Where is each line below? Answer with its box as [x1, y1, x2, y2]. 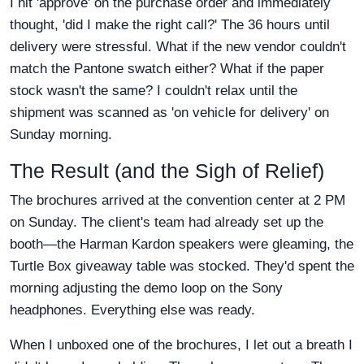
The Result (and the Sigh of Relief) [10, 159, 324, 183]
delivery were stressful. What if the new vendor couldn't [10, 39, 346, 55]
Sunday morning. [10, 127, 112, 143]
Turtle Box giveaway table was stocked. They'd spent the [10, 258, 354, 275]
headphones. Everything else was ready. [10, 302, 255, 318]
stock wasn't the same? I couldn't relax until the [10, 83, 297, 99]
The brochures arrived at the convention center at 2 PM [10, 193, 345, 209]
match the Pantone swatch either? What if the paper [10, 61, 324, 77]
